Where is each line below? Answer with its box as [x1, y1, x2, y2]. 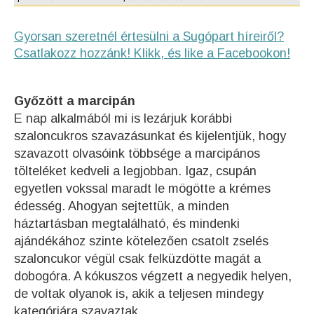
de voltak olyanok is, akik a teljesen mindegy [14, 287, 264, 301]
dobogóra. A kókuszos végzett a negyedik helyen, [14, 269, 292, 283]
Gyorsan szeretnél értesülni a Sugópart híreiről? [14, 29, 284, 43]
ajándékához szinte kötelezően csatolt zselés [14, 234, 268, 248]
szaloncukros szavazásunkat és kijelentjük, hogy [14, 129, 286, 143]
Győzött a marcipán [14, 94, 135, 108]
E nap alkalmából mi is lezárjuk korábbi [14, 111, 232, 125]
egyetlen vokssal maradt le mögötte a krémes [14, 182, 271, 196]
